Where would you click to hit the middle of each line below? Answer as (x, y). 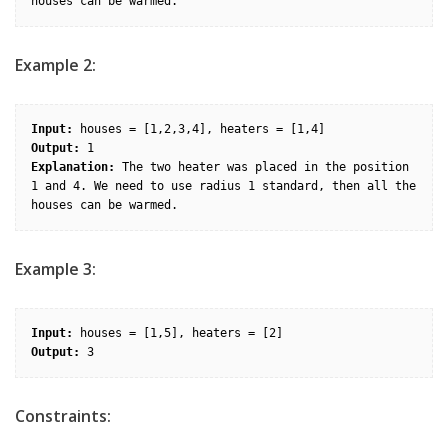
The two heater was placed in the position (262, 167)
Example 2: (55, 65)
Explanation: (73, 167)
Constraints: (63, 416)
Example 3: (55, 269)
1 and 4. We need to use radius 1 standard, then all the (223, 186)
